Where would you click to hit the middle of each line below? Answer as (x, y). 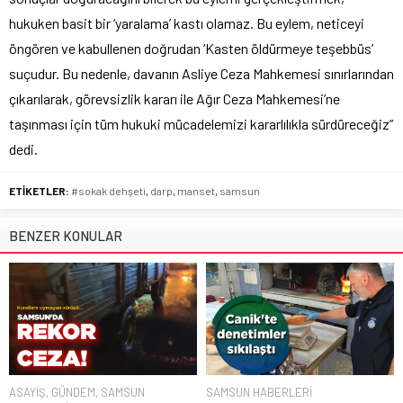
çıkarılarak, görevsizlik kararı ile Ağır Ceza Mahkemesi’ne (175, 98)
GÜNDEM (73, 393)
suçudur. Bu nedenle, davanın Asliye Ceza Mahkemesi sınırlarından (201, 73)
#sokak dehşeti (108, 190)
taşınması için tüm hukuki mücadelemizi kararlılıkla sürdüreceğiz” (201, 123)
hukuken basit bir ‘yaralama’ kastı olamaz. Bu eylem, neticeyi (187, 22)
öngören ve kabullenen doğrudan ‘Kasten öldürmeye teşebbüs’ (191, 48)
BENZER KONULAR (66, 235)
